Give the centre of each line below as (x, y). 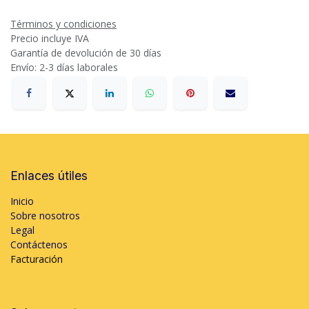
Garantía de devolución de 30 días (86, 53)
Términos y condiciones (63, 24)
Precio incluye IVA (51, 38)
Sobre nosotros (45, 216)
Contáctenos (39, 245)
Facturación (37, 259)
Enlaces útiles (49, 176)
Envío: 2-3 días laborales (64, 67)
